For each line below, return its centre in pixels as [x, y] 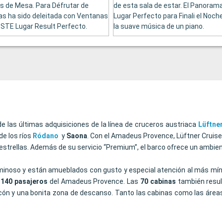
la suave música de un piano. [159, 27]
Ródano [46, 136]
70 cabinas [158, 182]
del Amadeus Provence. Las [94, 182]
